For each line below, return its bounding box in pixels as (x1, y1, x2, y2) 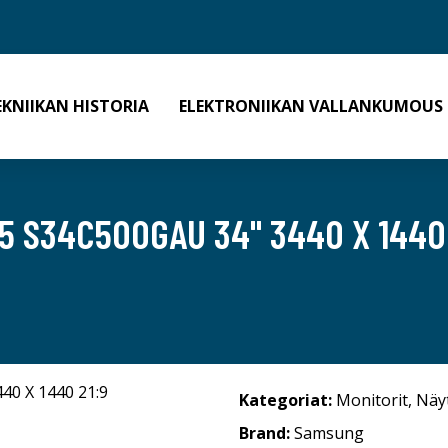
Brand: (239, 422, 294, 444)
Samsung (294, 422, 364, 444)
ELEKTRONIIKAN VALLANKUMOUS (179, 95, 443, 117)
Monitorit (336, 389, 408, 411)
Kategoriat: (239, 389, 332, 411)
